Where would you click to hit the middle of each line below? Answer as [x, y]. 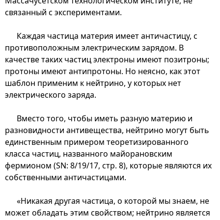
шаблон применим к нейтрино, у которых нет [93, 83]
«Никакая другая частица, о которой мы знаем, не [113, 201]
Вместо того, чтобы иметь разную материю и [105, 118]
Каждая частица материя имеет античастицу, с [107, 36]
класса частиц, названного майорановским [89, 153]
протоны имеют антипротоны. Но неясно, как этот [103, 71]
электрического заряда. [51, 95]
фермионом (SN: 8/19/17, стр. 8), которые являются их [108, 165]
